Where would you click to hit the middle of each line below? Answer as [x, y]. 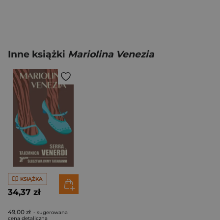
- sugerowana [50, 212]
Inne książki [38, 54]
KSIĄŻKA [31, 179]
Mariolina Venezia [111, 54]
